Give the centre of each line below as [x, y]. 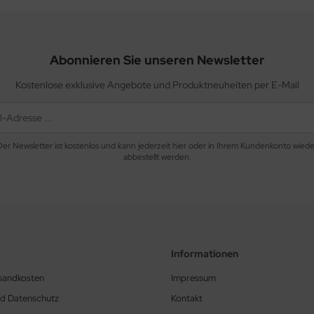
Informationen [205, 254]
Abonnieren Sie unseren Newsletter [157, 60]
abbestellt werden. [157, 157]
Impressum [193, 278]
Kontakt [187, 299]
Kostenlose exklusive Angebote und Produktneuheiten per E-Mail [157, 85]
